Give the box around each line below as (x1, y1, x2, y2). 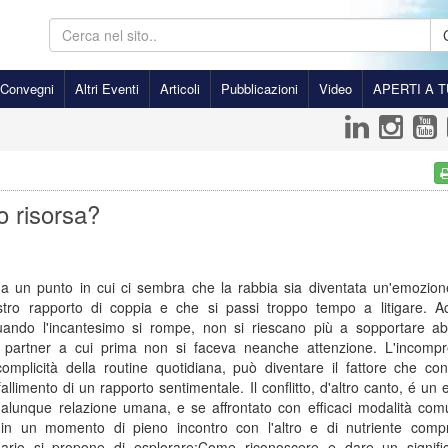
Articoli (160, 79, 200, 98)
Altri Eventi (75, 79, 139, 98)
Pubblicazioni (221, 79, 298, 98)
